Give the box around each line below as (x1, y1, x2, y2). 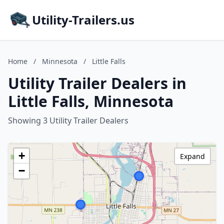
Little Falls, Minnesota (8, 91, 173, 111)
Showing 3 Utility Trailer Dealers (8, 115, 128, 126)
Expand (180, 151, 205, 161)
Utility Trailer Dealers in (8, 73, 186, 93)
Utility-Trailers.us (32, 11, 134, 28)
